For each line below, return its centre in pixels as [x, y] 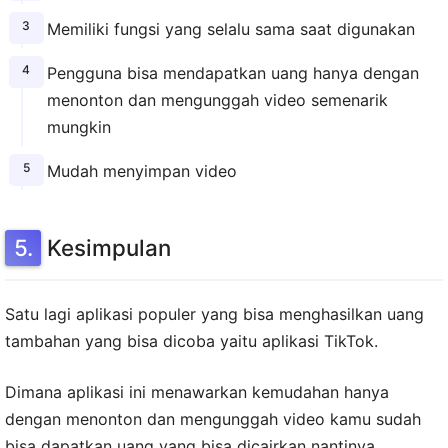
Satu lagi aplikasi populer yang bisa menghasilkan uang [214, 313]
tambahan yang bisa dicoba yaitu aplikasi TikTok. [191, 340]
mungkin [78, 127]
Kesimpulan [109, 247]
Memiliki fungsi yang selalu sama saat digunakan [230, 29]
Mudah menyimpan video [141, 170]
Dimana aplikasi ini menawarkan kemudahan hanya [197, 391]
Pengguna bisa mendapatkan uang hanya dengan [232, 73]
